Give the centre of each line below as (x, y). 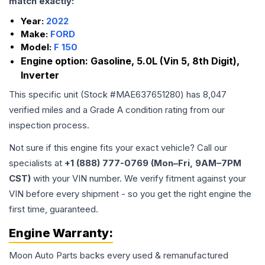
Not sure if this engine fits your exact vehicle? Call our (118, 148)
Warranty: (82, 233)
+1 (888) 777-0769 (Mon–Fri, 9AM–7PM (153, 163)
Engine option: (56, 61)
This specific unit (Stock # (62, 94)
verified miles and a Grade (63, 110)
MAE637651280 (148, 94)
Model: (37, 47)
